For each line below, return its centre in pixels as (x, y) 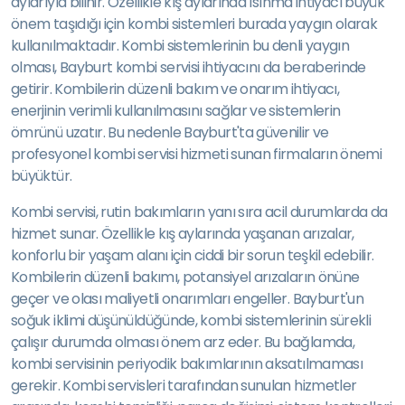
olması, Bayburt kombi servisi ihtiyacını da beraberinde (188, 67)
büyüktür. (42, 176)
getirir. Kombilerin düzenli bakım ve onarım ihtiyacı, (175, 89)
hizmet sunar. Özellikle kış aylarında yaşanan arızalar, (183, 234)
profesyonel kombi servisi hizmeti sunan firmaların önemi (197, 154)
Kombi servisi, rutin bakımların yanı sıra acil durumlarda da (199, 212)
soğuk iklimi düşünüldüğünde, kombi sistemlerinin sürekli (191, 320)
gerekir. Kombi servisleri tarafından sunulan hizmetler (184, 386)
